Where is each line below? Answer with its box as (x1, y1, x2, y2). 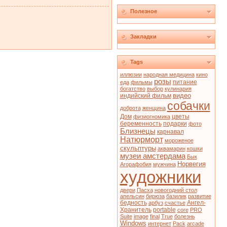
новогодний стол (154, 187, 197, 193)
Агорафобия (120, 161, 152, 167)
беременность (120, 120, 162, 127)
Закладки (130, 33, 157, 40)
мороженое (164, 137, 194, 143)
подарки (163, 120, 187, 127)
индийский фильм (120, 92, 171, 99)
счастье (164, 200, 185, 206)
